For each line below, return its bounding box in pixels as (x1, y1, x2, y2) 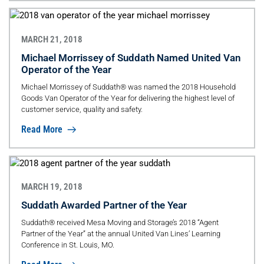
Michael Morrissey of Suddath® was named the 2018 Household (21, 82, 236, 91)
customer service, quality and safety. (21, 104, 143, 114)
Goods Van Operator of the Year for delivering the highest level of (21, 93, 235, 103)
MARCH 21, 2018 (21, 34, 82, 45)
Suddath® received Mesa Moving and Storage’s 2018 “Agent (21, 218, 219, 227)
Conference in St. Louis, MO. (21, 240, 114, 250)
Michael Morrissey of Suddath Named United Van (21, 51, 241, 64)
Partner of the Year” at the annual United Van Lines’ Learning (21, 229, 220, 239)
